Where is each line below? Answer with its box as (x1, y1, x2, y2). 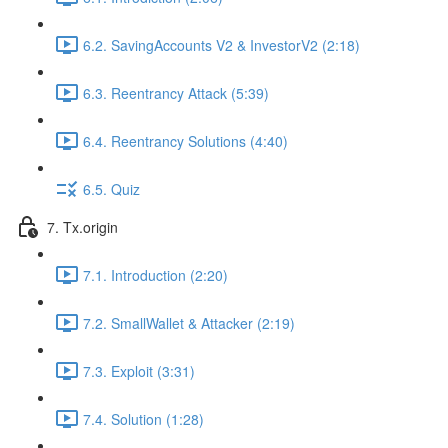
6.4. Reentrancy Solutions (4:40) (83, 130, 288, 151)
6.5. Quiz (83, 178, 140, 199)
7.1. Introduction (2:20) (83, 264, 228, 285)
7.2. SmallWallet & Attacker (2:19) (83, 312, 295, 333)
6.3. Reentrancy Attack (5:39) (83, 82, 269, 103)
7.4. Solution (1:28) (83, 408, 204, 429)
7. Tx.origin (47, 216, 118, 237)
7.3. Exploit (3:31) (83, 360, 195, 381)
